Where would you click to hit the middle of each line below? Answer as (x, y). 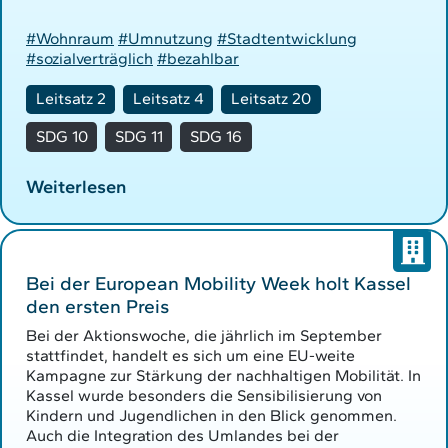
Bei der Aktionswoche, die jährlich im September (204, 336)
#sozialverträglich (89, 58)
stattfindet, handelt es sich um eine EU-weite (190, 356)
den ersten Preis (97, 307)
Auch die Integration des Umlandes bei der (182, 436)
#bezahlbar (198, 58)
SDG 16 (215, 136)
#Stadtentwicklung (287, 38)
